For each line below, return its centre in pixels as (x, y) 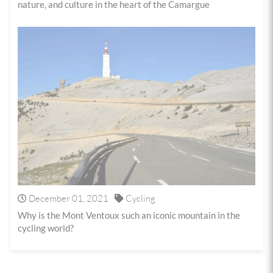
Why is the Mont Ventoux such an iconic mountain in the (129, 215)
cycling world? (46, 228)
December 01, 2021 (68, 198)
